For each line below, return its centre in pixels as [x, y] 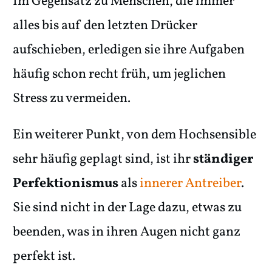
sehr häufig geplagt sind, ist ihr [103, 160]
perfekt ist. [44, 257]
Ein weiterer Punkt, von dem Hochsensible [134, 135]
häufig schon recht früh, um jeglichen [119, 75]
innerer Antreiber [190, 184]
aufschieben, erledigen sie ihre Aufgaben [129, 50]
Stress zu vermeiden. [72, 99]
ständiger [223, 160]
